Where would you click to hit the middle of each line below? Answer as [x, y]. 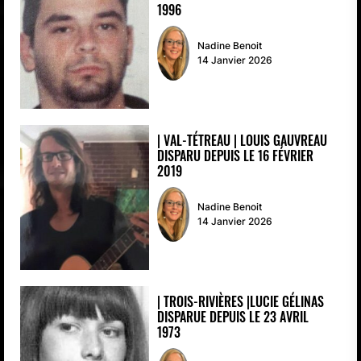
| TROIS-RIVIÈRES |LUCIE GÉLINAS [241, 302]
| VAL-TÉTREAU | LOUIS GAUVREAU [242, 141]
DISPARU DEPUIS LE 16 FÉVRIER [235, 156]
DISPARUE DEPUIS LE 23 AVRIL [233, 317]
